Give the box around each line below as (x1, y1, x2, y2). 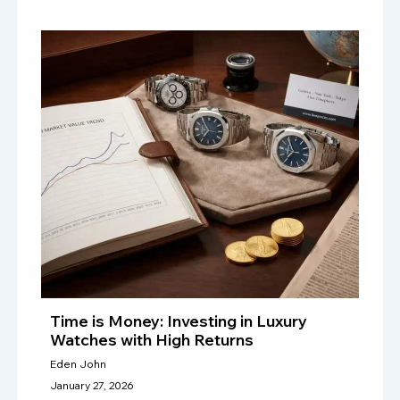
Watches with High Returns (50, 329, 254, 350)
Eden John (50, 356, 107, 371)
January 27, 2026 (50, 378, 135, 392)
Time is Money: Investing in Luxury (50, 310, 308, 331)
